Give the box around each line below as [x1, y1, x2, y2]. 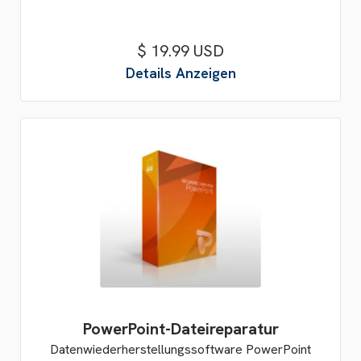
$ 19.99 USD [137, 40, 224, 61]
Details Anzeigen [125, 64, 236, 82]
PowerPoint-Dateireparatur [82, 318, 279, 339]
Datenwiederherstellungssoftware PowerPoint [50, 341, 311, 358]
